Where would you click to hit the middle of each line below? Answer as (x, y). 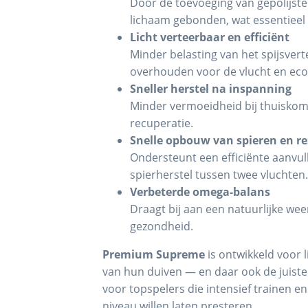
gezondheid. (162, 227)
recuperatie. (162, 123)
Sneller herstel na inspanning (211, 89)
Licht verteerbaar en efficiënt (210, 37)
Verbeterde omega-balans (200, 192)
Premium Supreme (154, 255)
